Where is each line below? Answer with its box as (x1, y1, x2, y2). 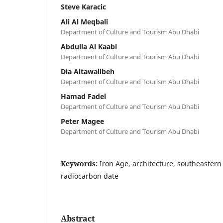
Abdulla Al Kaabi (61, 41, 117, 51)
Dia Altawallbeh (61, 66, 114, 76)
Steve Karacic (61, 1, 106, 11)
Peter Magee (61, 116, 104, 126)
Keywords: (61, 158, 100, 168)
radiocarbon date (61, 171, 118, 181)
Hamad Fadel (61, 91, 106, 101)
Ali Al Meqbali (61, 16, 108, 26)
